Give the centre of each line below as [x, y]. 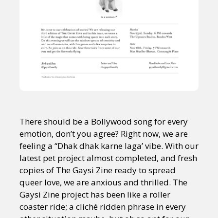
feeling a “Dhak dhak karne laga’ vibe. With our [109, 146]
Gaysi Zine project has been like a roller [95, 195]
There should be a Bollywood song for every [104, 122]
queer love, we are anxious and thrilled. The [103, 182]
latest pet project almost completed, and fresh [108, 158]
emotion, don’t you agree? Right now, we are [104, 134]
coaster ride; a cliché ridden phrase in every [103, 207]
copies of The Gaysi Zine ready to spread [98, 170]
